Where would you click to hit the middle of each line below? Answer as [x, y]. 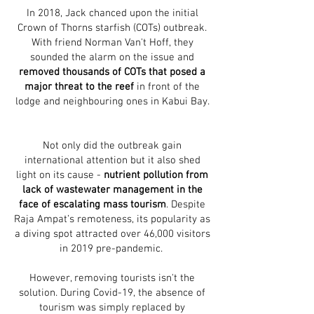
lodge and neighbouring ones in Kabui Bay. [112, 102]
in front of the [167, 87]
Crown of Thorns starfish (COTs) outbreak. [112, 28]
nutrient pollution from [156, 175]
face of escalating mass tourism [93, 205]
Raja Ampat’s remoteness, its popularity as [112, 219]
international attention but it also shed [112, 161]
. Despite [186, 205]
